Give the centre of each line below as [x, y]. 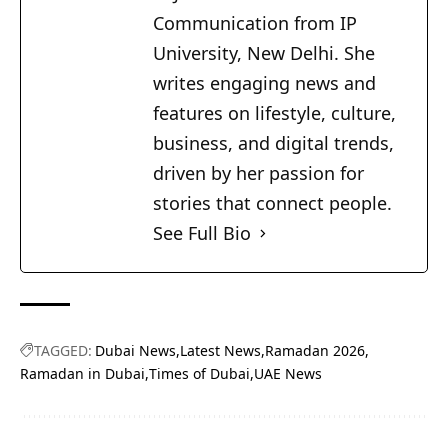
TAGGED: [63, 351]
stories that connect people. [272, 203]
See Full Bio [202, 233]
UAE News [288, 374]
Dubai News [135, 351]
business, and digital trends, [273, 143]
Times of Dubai [199, 374]
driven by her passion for [258, 173]
